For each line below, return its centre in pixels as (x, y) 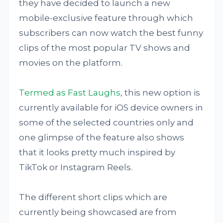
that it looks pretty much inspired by (97, 152)
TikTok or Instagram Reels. (76, 167)
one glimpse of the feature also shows (102, 137)
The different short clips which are (93, 197)
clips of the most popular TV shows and (105, 48)
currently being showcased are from (98, 212)
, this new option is (161, 93)
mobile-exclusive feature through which (106, 18)
